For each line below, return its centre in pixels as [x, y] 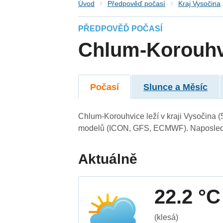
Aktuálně [108, 159]
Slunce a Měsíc [176, 87]
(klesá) [167, 217]
